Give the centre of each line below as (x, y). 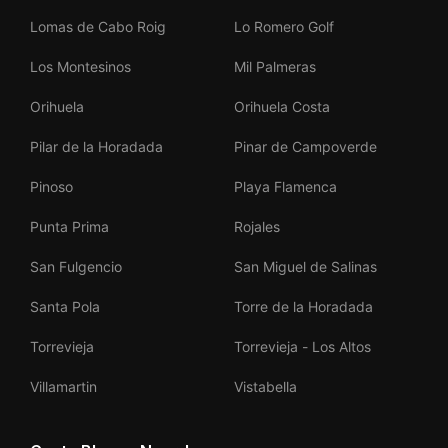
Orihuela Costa (282, 106)
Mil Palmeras (275, 66)
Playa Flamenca (285, 186)
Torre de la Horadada (303, 306)
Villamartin (63, 386)
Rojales (257, 226)
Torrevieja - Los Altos (302, 346)
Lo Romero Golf (284, 26)
